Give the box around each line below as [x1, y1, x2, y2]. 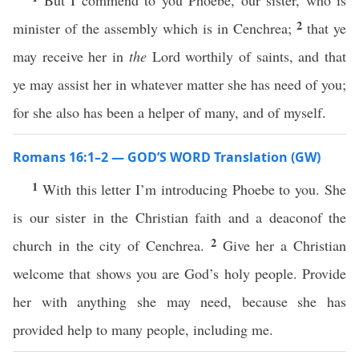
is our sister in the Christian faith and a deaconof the [13, 208, 346, 227]
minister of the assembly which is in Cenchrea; [13, 18, 296, 38]
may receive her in [13, 46, 129, 66]
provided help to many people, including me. [13, 320, 278, 339]
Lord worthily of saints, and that [146, 46, 347, 66]
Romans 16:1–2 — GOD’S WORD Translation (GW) [13, 148, 321, 166]
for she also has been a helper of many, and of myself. [13, 103, 326, 122]
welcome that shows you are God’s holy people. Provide [13, 264, 346, 283]
